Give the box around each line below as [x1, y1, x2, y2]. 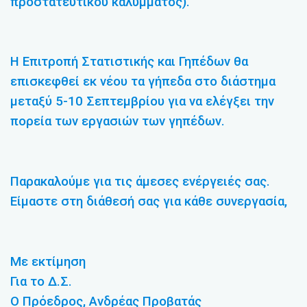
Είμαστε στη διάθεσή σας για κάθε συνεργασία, [10, 194, 287, 210]
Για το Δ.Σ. [10, 273, 72, 289]
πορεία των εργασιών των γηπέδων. [10, 114, 225, 130]
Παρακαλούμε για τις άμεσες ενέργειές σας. [10, 174, 270, 190]
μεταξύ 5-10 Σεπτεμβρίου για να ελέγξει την [10, 94, 274, 110]
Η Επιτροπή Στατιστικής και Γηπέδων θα [10, 54, 248, 70]
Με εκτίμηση [10, 254, 86, 269]
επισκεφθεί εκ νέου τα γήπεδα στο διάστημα [10, 74, 275, 90]
